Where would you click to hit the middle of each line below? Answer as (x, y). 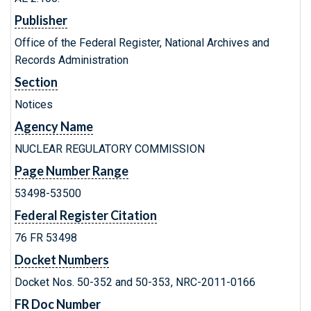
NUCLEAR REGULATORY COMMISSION (110, 149)
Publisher (41, 20)
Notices (34, 104)
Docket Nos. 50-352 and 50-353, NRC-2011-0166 (135, 282)
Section (36, 82)
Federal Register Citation (86, 215)
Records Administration (72, 60)
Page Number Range (72, 171)
